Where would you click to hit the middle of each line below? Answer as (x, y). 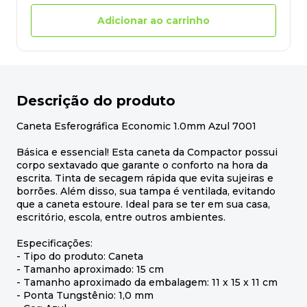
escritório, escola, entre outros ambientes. (121, 218)
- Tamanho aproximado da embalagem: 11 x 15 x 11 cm (147, 283)
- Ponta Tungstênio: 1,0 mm (85, 296)
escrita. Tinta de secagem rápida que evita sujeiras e (145, 179)
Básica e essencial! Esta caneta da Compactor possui (147, 152)
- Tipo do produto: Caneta (80, 257)
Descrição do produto (96, 101)
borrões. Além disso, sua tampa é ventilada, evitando (146, 192)
